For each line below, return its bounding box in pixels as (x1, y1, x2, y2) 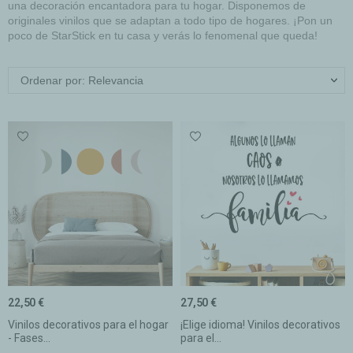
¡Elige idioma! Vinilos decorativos (180, 318, 340, 331)
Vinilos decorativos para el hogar (8, 318, 169, 331)
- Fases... (8, 331, 50, 344)
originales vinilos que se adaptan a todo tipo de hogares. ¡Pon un (8, 13, 333, 27)
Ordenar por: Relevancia (20, 73, 143, 87)
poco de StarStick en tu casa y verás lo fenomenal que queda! (8, 28, 318, 42)
